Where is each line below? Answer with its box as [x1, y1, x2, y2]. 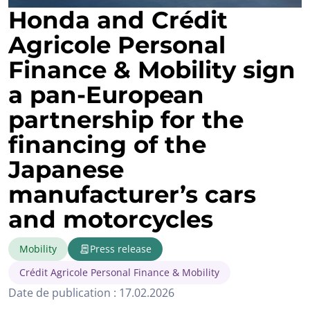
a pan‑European [8, 80, 204, 109]
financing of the [8, 129, 206, 159]
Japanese [8, 154, 124, 184]
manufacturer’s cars [8, 179, 256, 209]
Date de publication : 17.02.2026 [8, 284, 174, 300]
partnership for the [8, 104, 244, 134]
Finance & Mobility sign [8, 55, 295, 84]
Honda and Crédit [8, 5, 228, 35]
